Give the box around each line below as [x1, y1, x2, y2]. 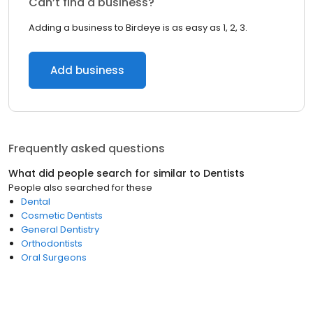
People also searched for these [8, 181, 152, 194]
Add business [50, 63, 124, 78]
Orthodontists [21, 237, 82, 250]
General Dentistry [21, 223, 99, 236]
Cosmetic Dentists [21, 209, 103, 222]
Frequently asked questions [8, 140, 165, 156]
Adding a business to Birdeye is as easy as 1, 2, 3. [29, 21, 247, 34]
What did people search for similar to [8, 166, 203, 180]
